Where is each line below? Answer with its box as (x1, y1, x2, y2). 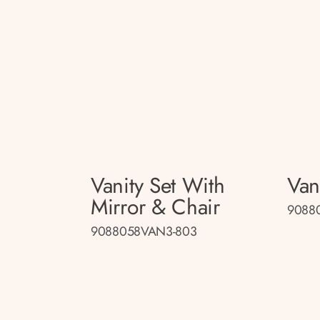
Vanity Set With (91, 169, 225, 201)
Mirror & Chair (91, 191, 220, 222)
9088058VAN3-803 (91, 221, 197, 241)
